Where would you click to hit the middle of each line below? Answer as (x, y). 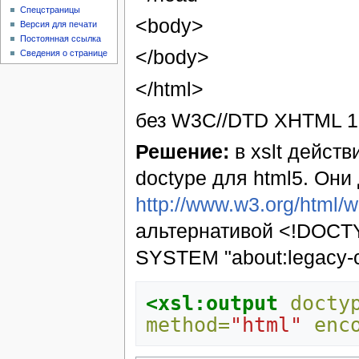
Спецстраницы (50, 10)
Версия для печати (59, 24)
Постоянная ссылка (61, 39)
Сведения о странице (64, 53)
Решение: (182, 152)
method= (188, 325)
